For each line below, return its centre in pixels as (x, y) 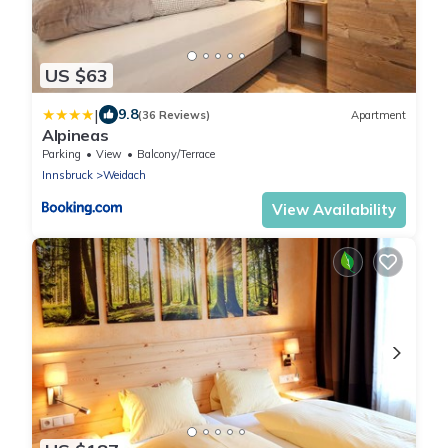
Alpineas (75, 135)
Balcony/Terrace (176, 154)
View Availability (334, 210)
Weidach (124, 175)
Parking (61, 154)
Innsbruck (67, 175)
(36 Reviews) (174, 114)
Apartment (378, 114)
